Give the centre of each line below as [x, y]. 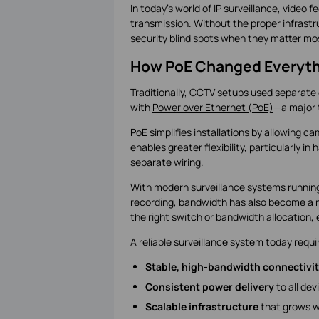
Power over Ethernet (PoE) [213, 108]
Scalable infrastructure [202, 307]
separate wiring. [167, 162]
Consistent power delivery [209, 287]
